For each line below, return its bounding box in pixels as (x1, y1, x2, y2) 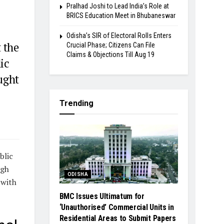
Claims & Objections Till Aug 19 (66, 50, 154, 58)
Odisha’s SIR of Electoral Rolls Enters (66, 31, 171, 39)
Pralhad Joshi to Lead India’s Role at (66, 1, 169, 10)
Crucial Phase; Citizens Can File (66, 40, 155, 49)
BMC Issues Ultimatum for (59, 191, 144, 201)
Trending (59, 98, 93, 108)
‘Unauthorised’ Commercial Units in (59, 202, 174, 212)
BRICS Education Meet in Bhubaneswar (66, 11, 175, 19)
